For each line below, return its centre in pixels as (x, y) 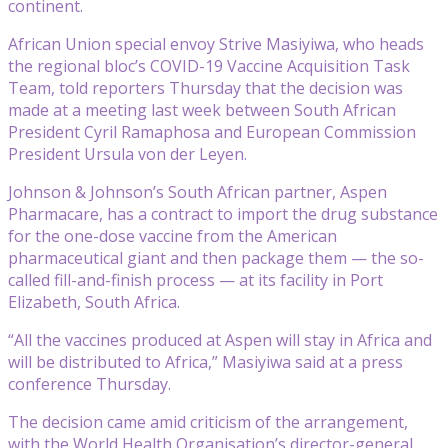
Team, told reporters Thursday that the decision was (205, 87)
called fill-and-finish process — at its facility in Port (195, 279)
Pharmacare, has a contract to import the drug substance (223, 213)
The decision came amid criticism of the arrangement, (208, 421)
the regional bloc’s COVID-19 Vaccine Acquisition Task (209, 65)
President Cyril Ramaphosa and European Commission (212, 131)
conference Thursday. (89, 383)
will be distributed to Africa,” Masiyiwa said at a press (205, 361)
